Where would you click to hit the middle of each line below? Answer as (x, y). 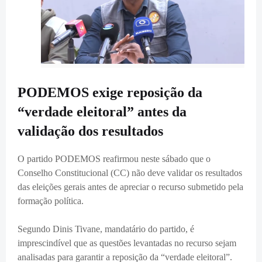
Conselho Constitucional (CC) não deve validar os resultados (130, 173)
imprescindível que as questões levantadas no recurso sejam (127, 243)
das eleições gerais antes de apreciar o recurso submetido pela (130, 187)
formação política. (52, 201)
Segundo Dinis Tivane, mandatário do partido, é (106, 229)
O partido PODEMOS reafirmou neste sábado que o (114, 159)
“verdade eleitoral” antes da (102, 112)
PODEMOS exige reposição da (110, 93)
